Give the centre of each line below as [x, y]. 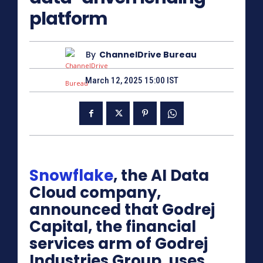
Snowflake [71, 176]
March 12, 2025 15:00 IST [131, 81]
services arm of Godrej [119, 244]
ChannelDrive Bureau [148, 55]
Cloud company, [95, 193]
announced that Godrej [122, 210]
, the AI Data [161, 176]
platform [68, 18]
